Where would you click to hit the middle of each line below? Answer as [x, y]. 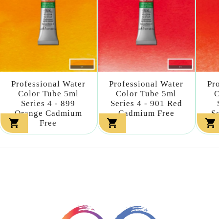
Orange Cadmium [48, 113]
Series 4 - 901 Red [146, 103]
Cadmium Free [146, 113]
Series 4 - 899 [48, 103]
